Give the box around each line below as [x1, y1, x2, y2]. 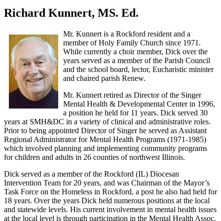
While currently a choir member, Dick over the [63, 47, 208, 56]
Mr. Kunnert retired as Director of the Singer [63, 90, 201, 99]
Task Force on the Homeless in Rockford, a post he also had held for [4, 187, 217, 196]
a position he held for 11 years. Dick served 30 [63, 108, 208, 117]
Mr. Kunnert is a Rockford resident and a [63, 29, 190, 38]
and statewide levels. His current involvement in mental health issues [4, 205, 217, 214]
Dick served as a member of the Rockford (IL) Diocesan [4, 169, 179, 178]
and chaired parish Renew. [63, 74, 146, 82]
